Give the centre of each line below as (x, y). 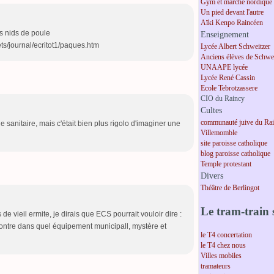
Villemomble (219, 133)
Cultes (211, 111)
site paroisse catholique (234, 143)
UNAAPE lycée (224, 68)
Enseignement (225, 35)
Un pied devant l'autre (232, 13)
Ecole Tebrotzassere (229, 88)
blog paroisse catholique (235, 154)
